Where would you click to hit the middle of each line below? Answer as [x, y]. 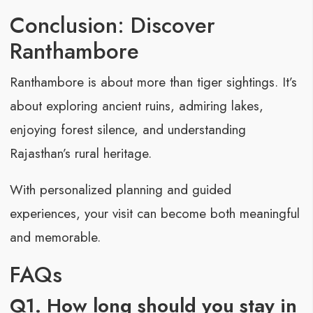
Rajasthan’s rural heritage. [80, 154]
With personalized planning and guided [120, 190]
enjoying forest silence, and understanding [128, 130]
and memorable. [55, 238]
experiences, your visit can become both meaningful [154, 214]
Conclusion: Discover [112, 26]
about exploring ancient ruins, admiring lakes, [136, 106]
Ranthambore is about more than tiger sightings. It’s [153, 82]
